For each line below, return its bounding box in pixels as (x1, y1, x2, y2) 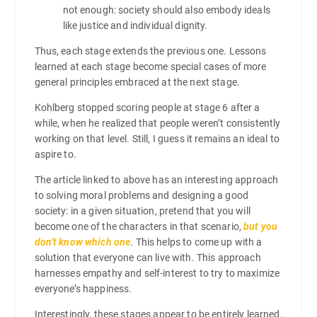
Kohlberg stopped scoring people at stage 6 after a (34, 101, 260, 113)
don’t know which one (34, 236, 131, 248)
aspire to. (34, 148, 76, 160)
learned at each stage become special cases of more (34, 60, 267, 72)
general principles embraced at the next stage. (34, 76, 240, 88)
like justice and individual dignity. (62, 19, 208, 31)
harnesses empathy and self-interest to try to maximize (34, 267, 280, 279)
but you (243, 221, 278, 232)
